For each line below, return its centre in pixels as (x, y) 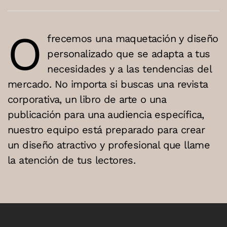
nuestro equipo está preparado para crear (106, 130)
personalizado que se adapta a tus (129, 54)
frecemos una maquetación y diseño (133, 39)
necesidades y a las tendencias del (129, 69)
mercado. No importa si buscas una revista (108, 84)
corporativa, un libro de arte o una (87, 100)
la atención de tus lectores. (72, 160)
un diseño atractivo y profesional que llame (109, 145)
